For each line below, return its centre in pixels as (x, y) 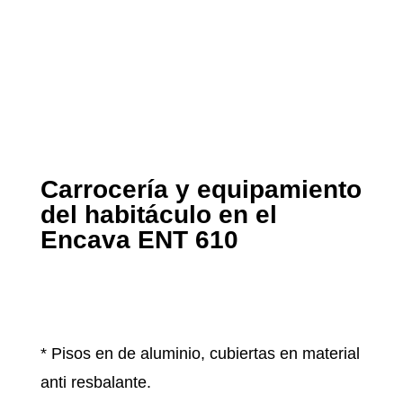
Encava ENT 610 (139, 240)
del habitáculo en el (158, 215)
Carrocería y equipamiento (201, 190)
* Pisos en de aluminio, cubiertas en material (200, 354)
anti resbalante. (98, 383)
